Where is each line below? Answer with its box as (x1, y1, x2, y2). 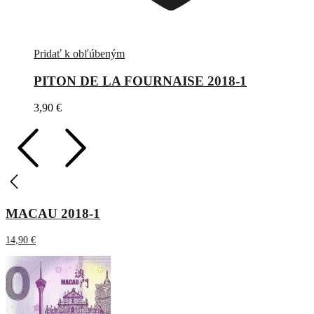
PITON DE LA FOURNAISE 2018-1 (34, 73, 247, 88)
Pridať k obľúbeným (34, 48, 125, 60)
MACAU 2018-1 (6, 206, 100, 221)
